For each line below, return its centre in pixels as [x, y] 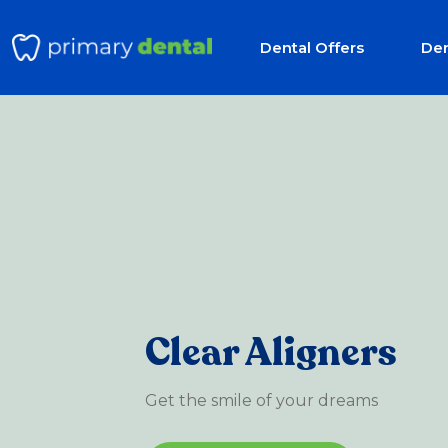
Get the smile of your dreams [261, 401]
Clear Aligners [271, 353]
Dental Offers [312, 47]
